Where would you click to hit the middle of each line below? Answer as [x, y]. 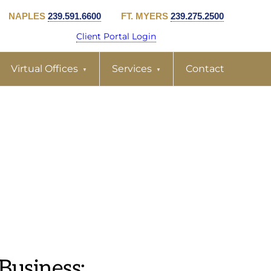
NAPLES [28, 16]
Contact [205, 69]
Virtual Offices [44, 69]
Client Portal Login [116, 36]
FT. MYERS [146, 16]
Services [132, 69]
